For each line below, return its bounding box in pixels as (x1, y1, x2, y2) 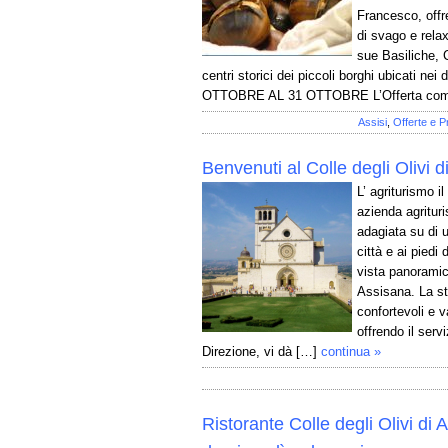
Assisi (358, 116, 387, 128)
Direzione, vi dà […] (202, 344, 317, 359)
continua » (321, 344, 381, 359)
